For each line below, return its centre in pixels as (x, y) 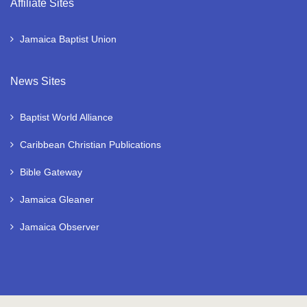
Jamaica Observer (60, 227)
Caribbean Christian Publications (90, 145)
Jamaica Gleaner (57, 200)
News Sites (38, 82)
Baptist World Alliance (66, 118)
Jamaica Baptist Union (68, 39)
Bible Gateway (51, 172)
